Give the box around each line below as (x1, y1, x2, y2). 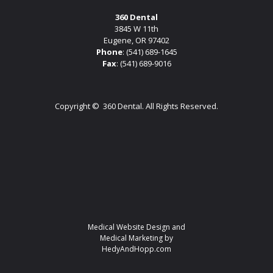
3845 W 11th (115, 23, 158, 34)
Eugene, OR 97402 (104, 34, 169, 46)
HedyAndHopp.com (102, 243, 171, 254)
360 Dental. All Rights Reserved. (101, 100, 218, 112)
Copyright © (55, 100, 101, 112)
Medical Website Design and (88, 221, 185, 232)
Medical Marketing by (100, 232, 173, 243)
